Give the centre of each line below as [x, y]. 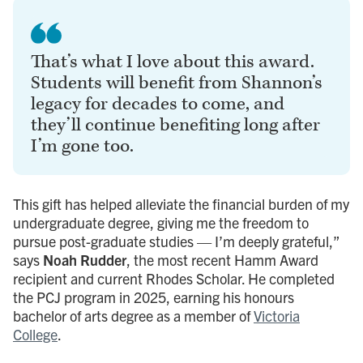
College [35, 334]
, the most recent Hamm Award [222, 259]
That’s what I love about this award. [173, 62]
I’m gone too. [82, 146]
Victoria [277, 315]
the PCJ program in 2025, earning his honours [154, 297]
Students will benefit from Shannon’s [177, 83]
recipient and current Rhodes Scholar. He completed [174, 278]
